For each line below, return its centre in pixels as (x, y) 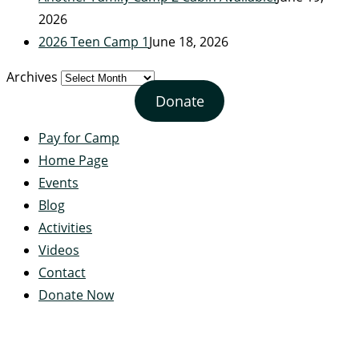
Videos (59, 250)
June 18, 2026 (189, 41)
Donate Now (76, 294)
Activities (65, 227)
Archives (32, 77)
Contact (62, 272)
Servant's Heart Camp (179, 339)
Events (58, 182)
